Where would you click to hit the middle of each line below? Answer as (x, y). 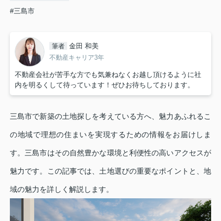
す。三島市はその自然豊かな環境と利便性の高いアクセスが (110, 152)
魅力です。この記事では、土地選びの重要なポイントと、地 (110, 171)
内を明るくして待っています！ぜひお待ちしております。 (105, 85)
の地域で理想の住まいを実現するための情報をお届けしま (110, 134)
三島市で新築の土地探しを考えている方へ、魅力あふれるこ (110, 116)
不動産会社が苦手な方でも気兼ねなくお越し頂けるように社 (108, 74)
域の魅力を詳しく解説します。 (62, 189)
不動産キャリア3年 (77, 58)
